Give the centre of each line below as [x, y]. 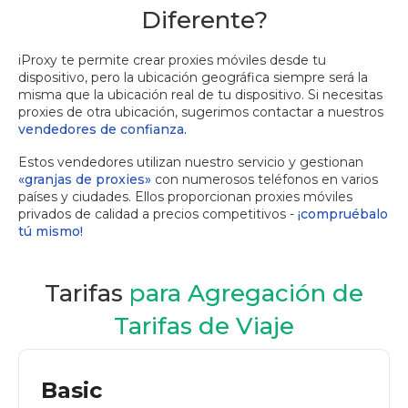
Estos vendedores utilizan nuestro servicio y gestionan [191, 163]
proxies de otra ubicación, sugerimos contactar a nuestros [201, 112]
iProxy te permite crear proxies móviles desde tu [172, 61]
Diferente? [204, 20]
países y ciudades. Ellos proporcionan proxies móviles [185, 197]
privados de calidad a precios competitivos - [158, 214]
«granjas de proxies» [85, 180]
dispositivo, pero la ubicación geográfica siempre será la [193, 78]
